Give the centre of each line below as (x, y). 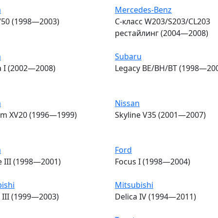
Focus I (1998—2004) (153, 161)
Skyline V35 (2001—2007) (160, 115)
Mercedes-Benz (143, 9)
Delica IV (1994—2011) (155, 196)
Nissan (127, 103)
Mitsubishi (134, 185)
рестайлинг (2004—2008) (162, 33)
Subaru (128, 56)
